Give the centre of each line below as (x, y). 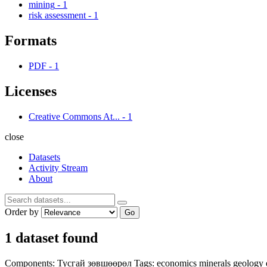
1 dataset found (51, 238)
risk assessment (57, 15)
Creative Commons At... (74, 116)
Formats (31, 40)
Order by (22, 212)
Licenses (31, 91)
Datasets (44, 157)
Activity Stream (58, 167)
